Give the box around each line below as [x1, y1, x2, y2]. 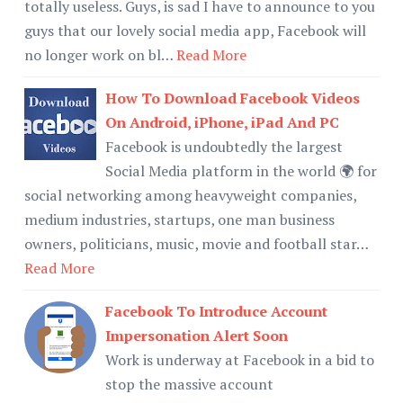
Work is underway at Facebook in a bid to [105, 349, 374, 370]
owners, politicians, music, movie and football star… [24, 233, 368, 254]
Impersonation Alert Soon [105, 325, 288, 345]
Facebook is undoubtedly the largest [105, 136, 343, 157]
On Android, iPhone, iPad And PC [105, 112, 339, 132]
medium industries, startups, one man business [24, 209, 335, 229]
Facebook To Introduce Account [105, 300, 327, 321]
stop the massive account [105, 373, 273, 394]
